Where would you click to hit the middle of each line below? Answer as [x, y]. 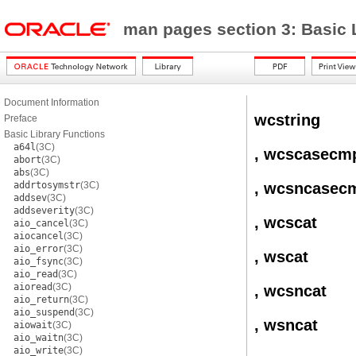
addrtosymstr [47, 185]
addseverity [44, 211]
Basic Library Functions [54, 134]
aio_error [39, 249]
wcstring [287, 120]
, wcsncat [290, 291]
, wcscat [286, 222]
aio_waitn [39, 338]
